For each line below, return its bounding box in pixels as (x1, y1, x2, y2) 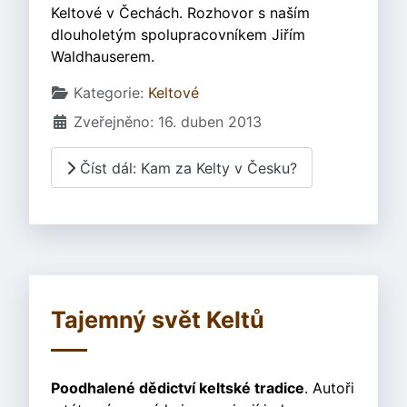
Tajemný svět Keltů (51, 306, 264, 334)
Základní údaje (50, 83, 153, 102)
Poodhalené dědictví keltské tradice (51, 379, 304, 398)
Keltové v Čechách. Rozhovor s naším (51, 4, 310, 23)
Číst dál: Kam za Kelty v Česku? (75, 158, 297, 177)
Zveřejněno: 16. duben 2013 (74, 113, 262, 132)
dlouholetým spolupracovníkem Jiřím (51, 25, 305, 45)
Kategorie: (69, 84, 148, 103)
